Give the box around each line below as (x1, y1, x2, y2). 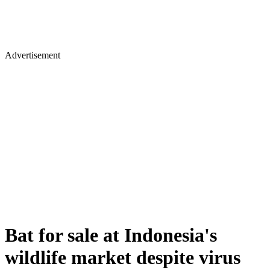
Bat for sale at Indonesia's (5, 224, 217, 246)
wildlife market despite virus (5, 246, 240, 269)
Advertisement (5, 50, 60, 60)
